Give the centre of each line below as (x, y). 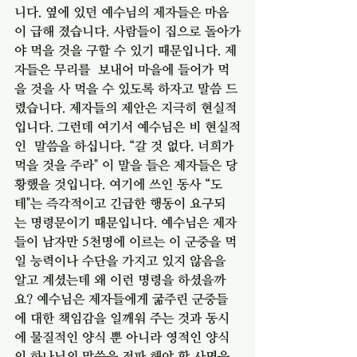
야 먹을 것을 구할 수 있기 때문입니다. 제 (126, 50)
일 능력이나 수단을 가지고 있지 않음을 (122, 260)
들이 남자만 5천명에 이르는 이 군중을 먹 (126, 241)
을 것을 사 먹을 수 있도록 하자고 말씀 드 (126, 88)
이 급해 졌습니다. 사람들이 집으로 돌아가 (127, 31)
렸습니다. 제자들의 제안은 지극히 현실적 (126, 107)
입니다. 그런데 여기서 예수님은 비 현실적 (127, 126)
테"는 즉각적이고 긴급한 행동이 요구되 (120, 203)
